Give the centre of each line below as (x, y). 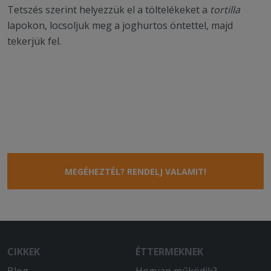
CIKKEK (24, 252)
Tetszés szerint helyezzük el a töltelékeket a (109, 10)
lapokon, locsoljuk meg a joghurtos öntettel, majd (120, 25)
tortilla (225, 10)
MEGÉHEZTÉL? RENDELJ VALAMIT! (135, 171)
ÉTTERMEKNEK (169, 252)
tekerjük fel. (34, 41)
